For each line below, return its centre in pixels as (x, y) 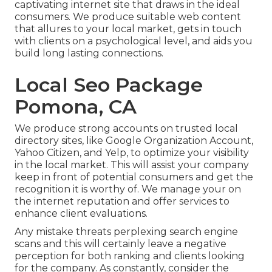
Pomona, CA (76, 106)
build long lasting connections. (89, 53)
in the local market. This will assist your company (132, 165)
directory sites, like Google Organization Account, (134, 140)
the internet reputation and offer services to (122, 201)
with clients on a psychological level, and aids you (134, 41)
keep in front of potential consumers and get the (134, 177)
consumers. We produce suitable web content (128, 16)
